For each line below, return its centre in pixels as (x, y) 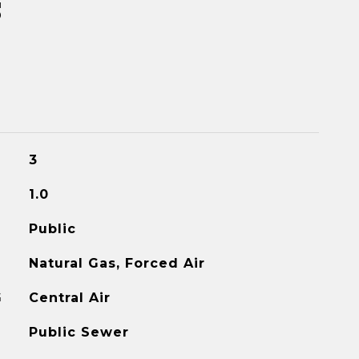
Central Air (69, 298)
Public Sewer (79, 332)
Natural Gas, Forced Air (117, 263)
